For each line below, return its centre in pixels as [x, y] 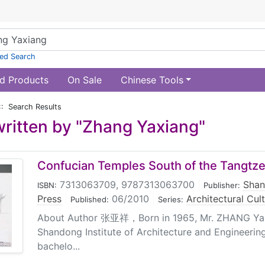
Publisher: [222, 185]
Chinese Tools [152, 80]
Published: [90, 199]
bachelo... [59, 246]
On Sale [84, 80]
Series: [171, 199]
